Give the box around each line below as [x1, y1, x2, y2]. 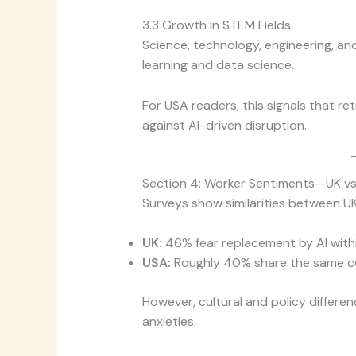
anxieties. [141, 313, 196, 331]
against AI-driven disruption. [141, 116, 307, 133]
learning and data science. [141, 56, 294, 74]
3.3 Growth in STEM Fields [141, 17, 291, 34]
